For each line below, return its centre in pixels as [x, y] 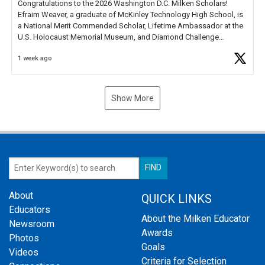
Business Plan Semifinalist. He [70, 48]
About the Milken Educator [195, 218]
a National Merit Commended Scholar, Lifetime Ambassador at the [130, 25]
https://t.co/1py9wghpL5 [164, 48]
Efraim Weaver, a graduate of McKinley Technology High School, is [130, 14]
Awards [157, 232]
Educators [30, 209]
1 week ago [35, 59]
